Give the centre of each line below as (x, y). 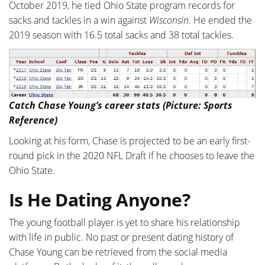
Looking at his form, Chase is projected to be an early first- (130, 140)
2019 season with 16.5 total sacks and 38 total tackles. (121, 35)
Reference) (33, 120)
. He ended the (220, 20)
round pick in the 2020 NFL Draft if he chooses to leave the (132, 155)
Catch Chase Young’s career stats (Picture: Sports (121, 105)
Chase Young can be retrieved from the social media (118, 252)
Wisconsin (169, 20)
